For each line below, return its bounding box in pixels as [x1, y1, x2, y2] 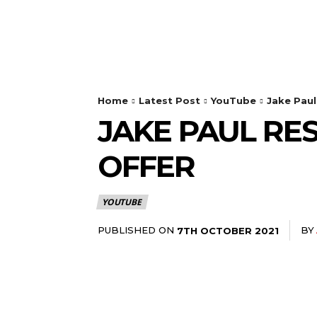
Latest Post [139, 94, 200, 106]
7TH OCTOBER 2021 [177, 224, 279, 236]
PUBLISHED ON [98, 224, 174, 236]
